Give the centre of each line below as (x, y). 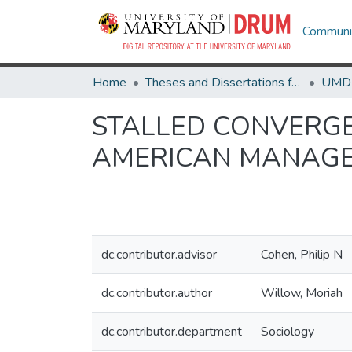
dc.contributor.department (172, 332)
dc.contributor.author (157, 293)
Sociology (288, 332)
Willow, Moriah (302, 293)
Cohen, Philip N (302, 255)
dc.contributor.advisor (159, 255)
